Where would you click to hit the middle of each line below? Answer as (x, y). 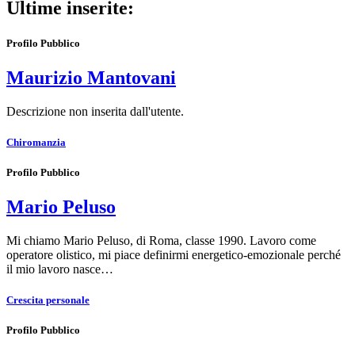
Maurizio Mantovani (91, 77)
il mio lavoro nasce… (60, 269)
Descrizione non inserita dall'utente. (95, 111)
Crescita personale (48, 300)
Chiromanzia (36, 142)
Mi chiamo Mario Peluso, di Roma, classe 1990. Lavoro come (161, 241)
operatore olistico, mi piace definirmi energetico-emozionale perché (174, 255)
